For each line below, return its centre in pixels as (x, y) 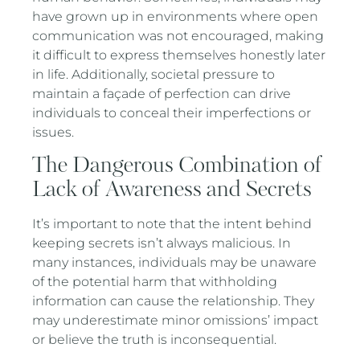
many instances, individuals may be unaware (175, 263)
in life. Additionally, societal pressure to (154, 74)
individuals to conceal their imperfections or (172, 112)
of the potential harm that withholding (155, 282)
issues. (53, 132)
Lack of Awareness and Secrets (172, 190)
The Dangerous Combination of (178, 166)
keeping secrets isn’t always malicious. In (162, 243)
